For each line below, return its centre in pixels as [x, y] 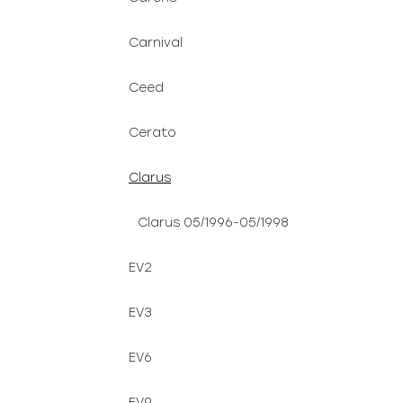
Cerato [152, 133]
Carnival [156, 43]
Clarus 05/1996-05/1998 [213, 223]
